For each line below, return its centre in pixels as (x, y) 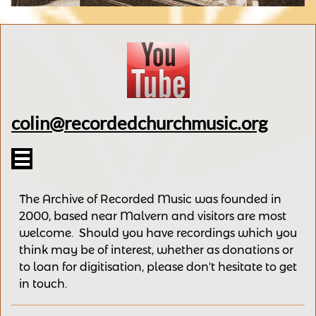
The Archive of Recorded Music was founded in (150, 199)
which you (267, 233)
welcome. (49, 233)
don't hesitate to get (242, 267)
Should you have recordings (158, 233)
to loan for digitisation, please (103, 267)
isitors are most (245, 216)
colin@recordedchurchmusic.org (139, 123)
